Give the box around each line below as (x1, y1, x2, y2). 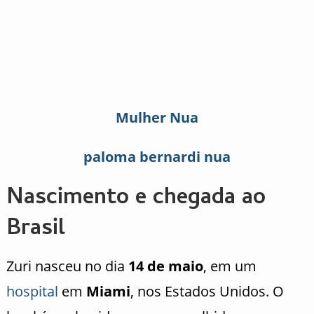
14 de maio (128, 257, 203, 276)
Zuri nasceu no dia (6, 257, 128, 276)
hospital (6, 282, 58, 301)
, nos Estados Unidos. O (130, 282, 284, 301)
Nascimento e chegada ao (6, 181, 266, 218)
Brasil (6, 212, 65, 249)
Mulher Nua (115, 108, 198, 128)
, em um (203, 257, 257, 276)
